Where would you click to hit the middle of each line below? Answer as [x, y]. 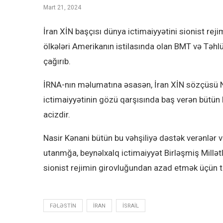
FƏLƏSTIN [63, 206]
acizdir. [57, 115]
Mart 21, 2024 [62, 8]
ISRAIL [131, 206]
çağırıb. [57, 61]
